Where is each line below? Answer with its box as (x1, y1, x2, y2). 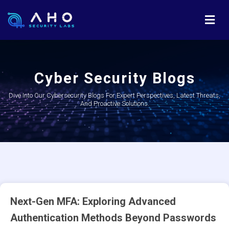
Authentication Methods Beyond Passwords (10, 212, 216, 224)
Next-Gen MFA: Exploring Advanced (10, 195, 176, 208)
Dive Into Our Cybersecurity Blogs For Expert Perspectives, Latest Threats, (9, 91, 220, 99)
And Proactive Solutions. (80, 100, 149, 107)
